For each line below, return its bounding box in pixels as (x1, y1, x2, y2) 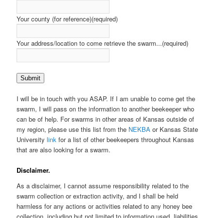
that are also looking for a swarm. (17, 145, 111, 154)
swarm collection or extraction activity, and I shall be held (17, 191, 179, 200)
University (17, 134, 47, 144)
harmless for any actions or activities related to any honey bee (17, 201, 193, 211)
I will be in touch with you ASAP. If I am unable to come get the (17, 93, 196, 103)
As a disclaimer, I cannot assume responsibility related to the (17, 181, 189, 190)
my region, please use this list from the (17, 124, 129, 134)
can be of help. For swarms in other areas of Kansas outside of (17, 114, 195, 124)
